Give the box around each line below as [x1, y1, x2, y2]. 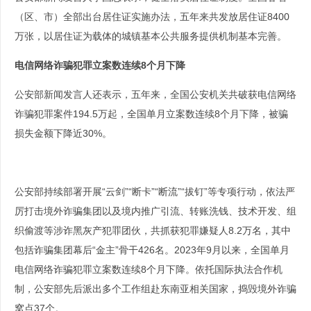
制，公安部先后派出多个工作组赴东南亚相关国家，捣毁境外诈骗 [15, 283, 296, 295]
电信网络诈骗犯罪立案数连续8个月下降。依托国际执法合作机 [15, 264, 283, 276]
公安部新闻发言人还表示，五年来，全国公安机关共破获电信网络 [15, 89, 296, 101]
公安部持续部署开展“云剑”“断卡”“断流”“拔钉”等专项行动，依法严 [15, 186, 295, 198]
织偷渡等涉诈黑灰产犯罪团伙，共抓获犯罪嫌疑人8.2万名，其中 [15, 225, 291, 237]
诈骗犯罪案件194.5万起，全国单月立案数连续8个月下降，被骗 [15, 108, 288, 120]
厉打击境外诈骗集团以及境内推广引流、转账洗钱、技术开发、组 [15, 205, 296, 217]
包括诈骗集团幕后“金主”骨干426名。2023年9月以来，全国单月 [15, 244, 289, 256]
